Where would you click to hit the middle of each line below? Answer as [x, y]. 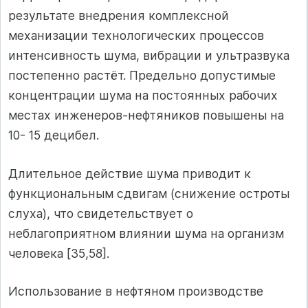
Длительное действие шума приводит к [130, 173]
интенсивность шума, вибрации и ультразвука [149, 56]
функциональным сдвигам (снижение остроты [149, 193]
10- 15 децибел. [54, 135]
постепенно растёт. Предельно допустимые [142, 76]
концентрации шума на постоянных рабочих [143, 96]
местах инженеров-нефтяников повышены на [146, 115]
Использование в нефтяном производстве [136, 291]
